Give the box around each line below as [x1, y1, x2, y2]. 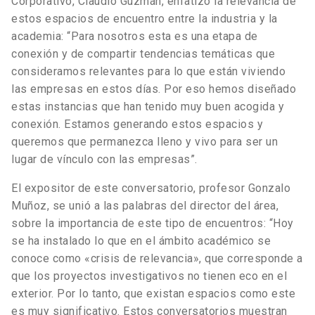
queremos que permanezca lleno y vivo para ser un [11, 135, 278, 149]
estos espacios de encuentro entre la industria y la [11, 12, 278, 26]
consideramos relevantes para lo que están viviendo [11, 65, 285, 79]
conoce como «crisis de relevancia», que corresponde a [11, 252, 303, 266]
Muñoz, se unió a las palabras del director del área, [11, 199, 278, 213]
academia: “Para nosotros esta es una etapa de [11, 30, 258, 44]
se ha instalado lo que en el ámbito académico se [11, 234, 271, 248]
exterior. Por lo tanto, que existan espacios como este [11, 287, 295, 301]
